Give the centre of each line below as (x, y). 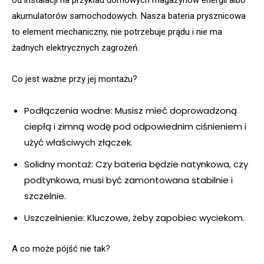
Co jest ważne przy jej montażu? (75, 79)
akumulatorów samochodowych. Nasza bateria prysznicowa (129, 16)
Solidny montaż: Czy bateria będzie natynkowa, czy (136, 164)
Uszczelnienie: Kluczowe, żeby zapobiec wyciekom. (134, 218)
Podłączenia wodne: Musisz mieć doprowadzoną (131, 111)
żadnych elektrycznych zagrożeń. (75, 48)
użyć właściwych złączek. (78, 143)
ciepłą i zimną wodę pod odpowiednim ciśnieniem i (135, 127)
